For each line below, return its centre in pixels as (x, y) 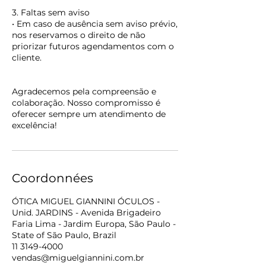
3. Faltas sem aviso (51, 12)
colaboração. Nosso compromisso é (86, 103)
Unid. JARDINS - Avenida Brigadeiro (86, 213)
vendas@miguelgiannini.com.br (78, 258)
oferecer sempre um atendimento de (89, 114)
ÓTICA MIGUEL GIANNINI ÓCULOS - (86, 201)
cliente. (27, 58)
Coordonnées (53, 178)
